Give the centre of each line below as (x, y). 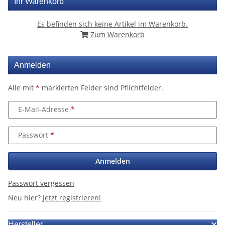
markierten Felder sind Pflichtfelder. (101, 87)
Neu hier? (25, 197)
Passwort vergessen (41, 183)
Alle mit (22, 87)
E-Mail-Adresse (44, 109)
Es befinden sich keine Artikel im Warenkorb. (113, 24)
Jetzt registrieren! (72, 197)
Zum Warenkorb (117, 34)
